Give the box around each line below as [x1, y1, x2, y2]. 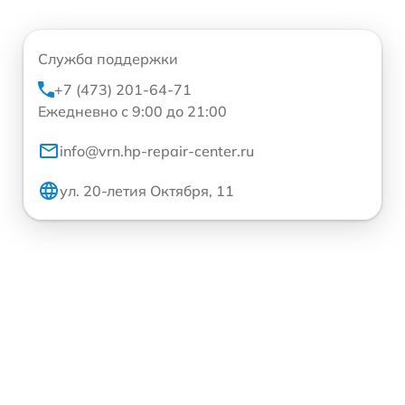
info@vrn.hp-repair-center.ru [60, 141, 254, 160]
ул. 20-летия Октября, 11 [60, 181, 234, 200]
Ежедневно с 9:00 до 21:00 [38, 101, 227, 120]
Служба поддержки [38, 49, 178, 68]
